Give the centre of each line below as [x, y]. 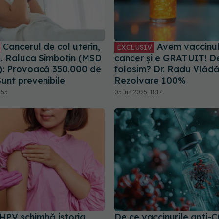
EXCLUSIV [134, 47]
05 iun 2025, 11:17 [138, 92]
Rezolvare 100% [150, 80]
